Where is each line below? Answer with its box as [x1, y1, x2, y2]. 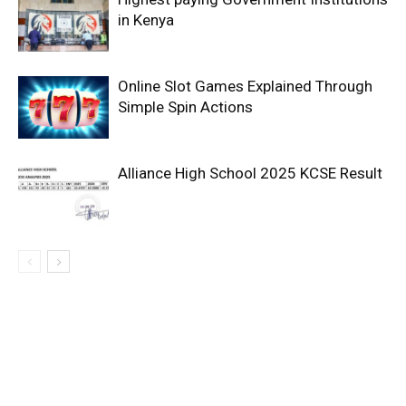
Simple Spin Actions [118, 98, 253, 116]
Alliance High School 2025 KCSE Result [118, 164, 382, 182]
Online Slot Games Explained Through [118, 77, 372, 95]
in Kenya [118, 11, 174, 29]
